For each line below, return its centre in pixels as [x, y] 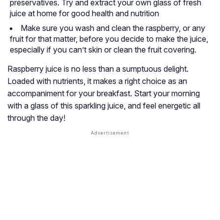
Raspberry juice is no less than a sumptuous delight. [98, 69]
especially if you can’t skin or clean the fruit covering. [103, 50]
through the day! [36, 118]
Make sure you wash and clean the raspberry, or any [113, 28]
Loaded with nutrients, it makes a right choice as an [97, 81]
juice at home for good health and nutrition [84, 14]
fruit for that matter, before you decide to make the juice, [109, 39]
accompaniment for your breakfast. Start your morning [104, 94]
